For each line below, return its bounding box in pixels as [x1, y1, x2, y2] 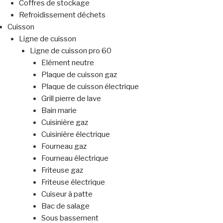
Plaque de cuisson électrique [41, 82, 139, 92]
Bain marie [41, 106, 77, 115]
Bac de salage [41, 202, 90, 211]
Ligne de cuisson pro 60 [30, 46, 111, 56]
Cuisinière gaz [41, 118, 88, 127]
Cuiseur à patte [41, 190, 93, 199]
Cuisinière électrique [41, 130, 110, 139]
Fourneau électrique [41, 154, 109, 163]
